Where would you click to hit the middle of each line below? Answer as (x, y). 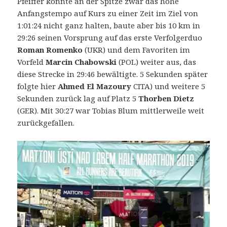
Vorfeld (31, 62)
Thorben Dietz (166, 99)
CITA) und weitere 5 (168, 86)
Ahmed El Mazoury (95, 86)
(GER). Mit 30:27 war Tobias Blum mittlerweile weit (111, 111)
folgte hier (38, 86)
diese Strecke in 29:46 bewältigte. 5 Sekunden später (113, 74)
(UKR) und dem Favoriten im (137, 50)
